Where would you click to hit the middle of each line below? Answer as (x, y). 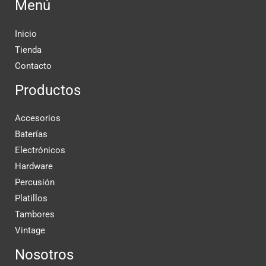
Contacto (33, 66)
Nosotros (44, 255)
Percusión (35, 183)
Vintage (30, 231)
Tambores (35, 215)
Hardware (34, 167)
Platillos (31, 199)
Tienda (28, 50)
